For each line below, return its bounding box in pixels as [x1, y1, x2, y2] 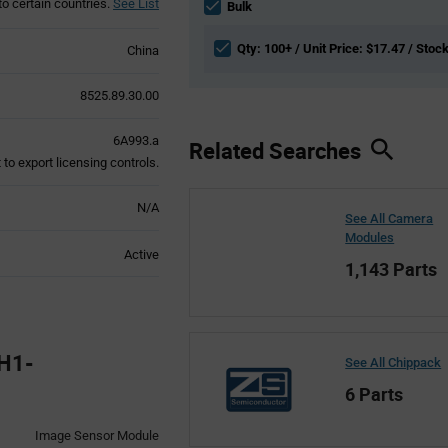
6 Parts [345, 381, 404, 406]
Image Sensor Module [35, 427, 159, 443]
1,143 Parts [345, 256, 438, 281]
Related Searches [189, 135, 371, 165]
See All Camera [345, 210, 434, 226]
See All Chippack [345, 354, 442, 370]
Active [123, 246, 159, 262]
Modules [345, 229, 395, 245]
